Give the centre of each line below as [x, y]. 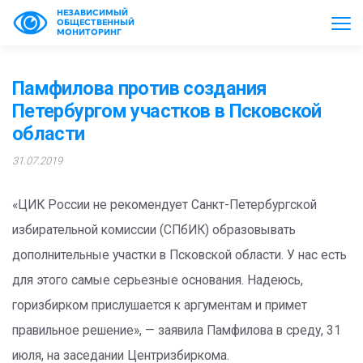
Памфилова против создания [140, 88]
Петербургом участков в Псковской [167, 111]
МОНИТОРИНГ [89, 32]
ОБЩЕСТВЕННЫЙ [96, 22]
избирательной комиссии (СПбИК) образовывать [154, 230]
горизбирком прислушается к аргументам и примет [160, 305]
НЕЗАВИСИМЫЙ [92, 13]
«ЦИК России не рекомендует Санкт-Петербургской [164, 205]
